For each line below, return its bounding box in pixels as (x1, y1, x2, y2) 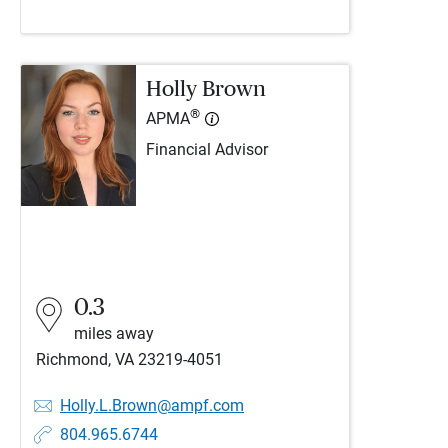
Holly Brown (146, 78, 266, 100)
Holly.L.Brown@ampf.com (60, 396, 244, 415)
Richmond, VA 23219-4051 (36, 350, 223, 369)
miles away (74, 324, 154, 343)
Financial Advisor (146, 141, 268, 160)
